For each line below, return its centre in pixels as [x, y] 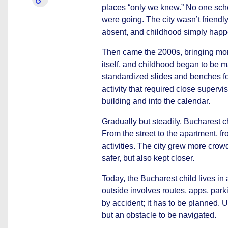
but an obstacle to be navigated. [159, 215]
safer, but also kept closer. [148, 158]
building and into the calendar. [156, 101]
